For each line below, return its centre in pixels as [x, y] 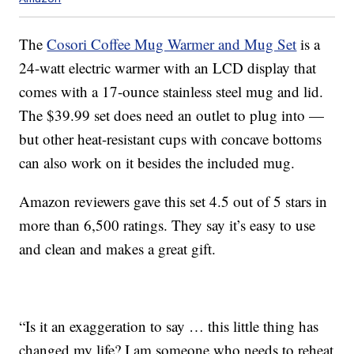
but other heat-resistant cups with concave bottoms [171, 139]
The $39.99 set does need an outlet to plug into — [172, 115]
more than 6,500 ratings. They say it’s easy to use [168, 225]
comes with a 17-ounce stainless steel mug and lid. [171, 92]
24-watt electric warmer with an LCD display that [168, 68]
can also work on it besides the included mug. [157, 163]
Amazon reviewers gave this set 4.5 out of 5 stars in [173, 201]
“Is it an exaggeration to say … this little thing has [169, 326]
